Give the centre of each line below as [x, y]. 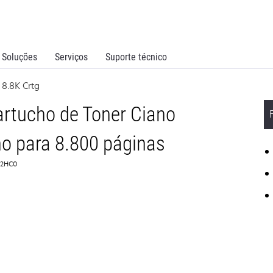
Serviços [71, 57]
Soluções [19, 57]
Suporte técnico [136, 57]
